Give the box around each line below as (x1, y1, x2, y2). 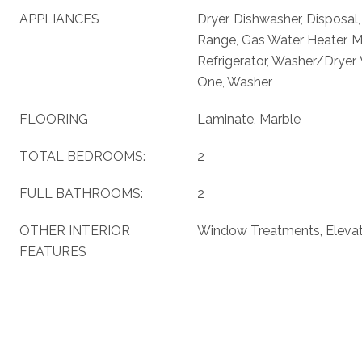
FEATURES (19, 244, 86, 259)
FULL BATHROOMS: (19, 186, 143, 201)
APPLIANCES (19, 11, 99, 27)
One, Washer (197, 74, 272, 90)
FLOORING (19, 112, 88, 127)
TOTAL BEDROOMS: (19, 149, 145, 164)
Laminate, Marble (197, 112, 301, 127)
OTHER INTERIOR (19, 223, 130, 238)
